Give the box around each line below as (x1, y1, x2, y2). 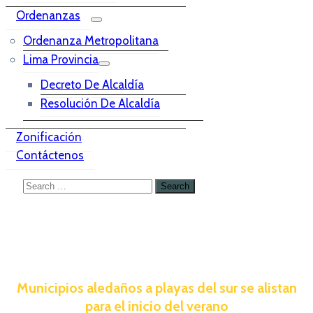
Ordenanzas (16, 8, 80, 22)
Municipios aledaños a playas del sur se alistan (16, 279, 297, 296)
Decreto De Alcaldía (41, 78, 144, 92)
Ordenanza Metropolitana (23, 34, 159, 48)
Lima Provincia (23, 52, 99, 66)
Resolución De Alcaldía (41, 96, 160, 110)
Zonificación (16, 130, 82, 144)
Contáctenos (16, 148, 84, 162)
